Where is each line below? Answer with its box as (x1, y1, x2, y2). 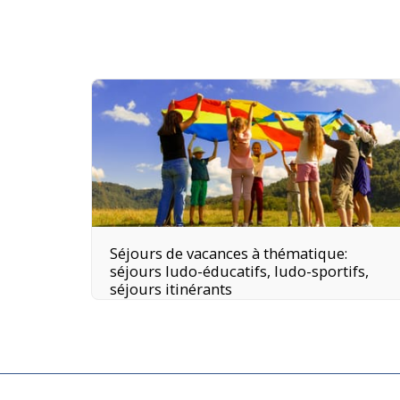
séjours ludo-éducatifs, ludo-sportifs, (110, 260, 369, 281)
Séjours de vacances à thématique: (110, 242, 347, 263)
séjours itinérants (110, 278, 232, 299)
